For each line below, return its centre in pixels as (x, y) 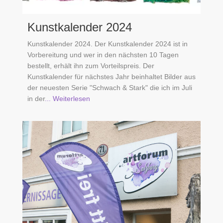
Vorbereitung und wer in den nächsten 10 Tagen (103, 55)
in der (36, 98)
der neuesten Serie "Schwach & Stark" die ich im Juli (110, 87)
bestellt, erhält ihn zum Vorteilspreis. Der (91, 65)
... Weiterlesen (67, 98)
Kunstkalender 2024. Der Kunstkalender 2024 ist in (108, 44)
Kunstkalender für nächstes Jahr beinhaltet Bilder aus (111, 76)
